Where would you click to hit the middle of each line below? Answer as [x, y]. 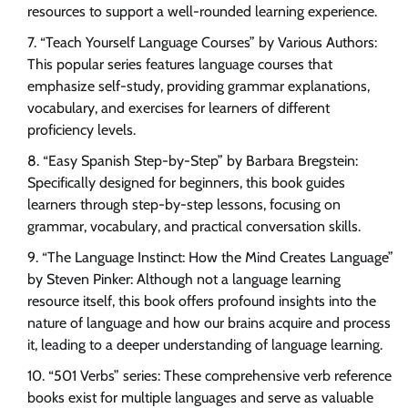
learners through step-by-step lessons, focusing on [184, 204]
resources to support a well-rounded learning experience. [202, 11]
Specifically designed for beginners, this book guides [186, 182]
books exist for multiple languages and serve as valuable [200, 397]
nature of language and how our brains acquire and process [209, 322]
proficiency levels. [82, 129]
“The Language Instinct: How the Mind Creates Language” [218, 257]
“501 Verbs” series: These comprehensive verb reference [220, 375]
